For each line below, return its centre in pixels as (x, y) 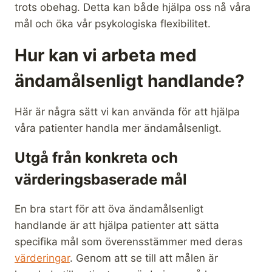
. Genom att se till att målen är (144, 258)
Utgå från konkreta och (96, 157)
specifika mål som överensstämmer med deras (129, 241)
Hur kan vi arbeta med (106, 55)
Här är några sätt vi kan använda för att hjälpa (127, 111)
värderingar (42, 258)
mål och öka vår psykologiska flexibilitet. (113, 23)
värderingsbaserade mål (101, 179)
